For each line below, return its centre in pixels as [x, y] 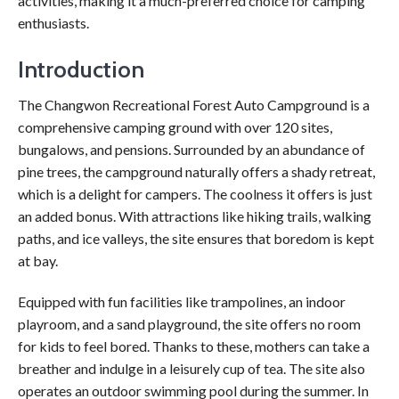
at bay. [38, 261]
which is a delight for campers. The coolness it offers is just [195, 194]
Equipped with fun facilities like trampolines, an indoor [182, 301]
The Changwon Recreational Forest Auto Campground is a [194, 105]
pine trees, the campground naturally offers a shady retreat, [196, 171]
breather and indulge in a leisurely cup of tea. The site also [191, 368]
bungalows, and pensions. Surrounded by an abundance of [191, 149]
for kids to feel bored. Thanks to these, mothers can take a [194, 346]
